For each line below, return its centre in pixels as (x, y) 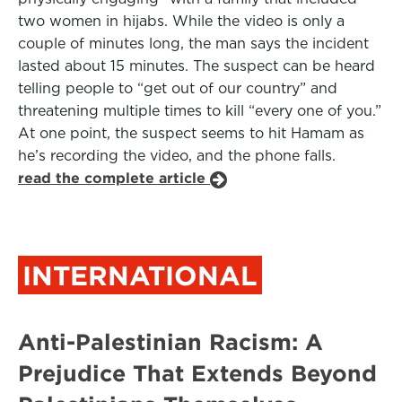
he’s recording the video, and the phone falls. (177, 156)
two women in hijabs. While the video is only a (181, 21)
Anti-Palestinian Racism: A (170, 342)
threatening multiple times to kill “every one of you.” (200, 111)
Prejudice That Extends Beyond (197, 373)
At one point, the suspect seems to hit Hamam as (191, 133)
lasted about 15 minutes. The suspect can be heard (197, 66)
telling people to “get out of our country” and (178, 88)
